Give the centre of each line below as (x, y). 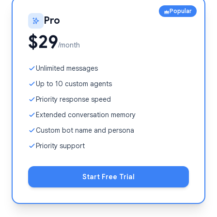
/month (69, 45)
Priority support (60, 146)
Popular (181, 11)
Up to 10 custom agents (74, 84)
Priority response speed (73, 99)
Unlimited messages (67, 68)
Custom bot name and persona (85, 130)
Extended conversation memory (86, 115)
